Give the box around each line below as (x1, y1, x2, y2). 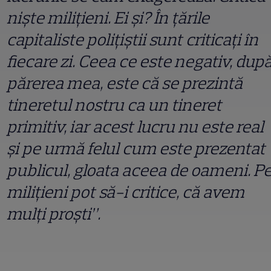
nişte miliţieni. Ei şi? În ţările (7, 7, 209, 28)
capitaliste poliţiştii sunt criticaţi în (7, 28, 258, 50)
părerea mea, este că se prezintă (7, 72, 243, 93)
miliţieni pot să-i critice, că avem (7, 181, 244, 202)
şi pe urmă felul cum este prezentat (7, 137, 266, 158)
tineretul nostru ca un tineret (7, 94, 222, 115)
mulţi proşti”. (7, 203, 100, 224)
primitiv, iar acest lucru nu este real (7, 116, 264, 137)
